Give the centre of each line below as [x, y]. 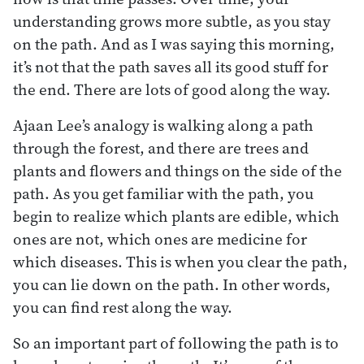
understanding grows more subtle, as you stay [172, 21]
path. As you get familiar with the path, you [163, 193]
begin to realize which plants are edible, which [176, 216]
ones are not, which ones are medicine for [160, 238]
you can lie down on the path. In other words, [172, 284]
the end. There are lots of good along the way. [172, 89]
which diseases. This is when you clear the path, [180, 261]
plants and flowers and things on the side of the [178, 170]
